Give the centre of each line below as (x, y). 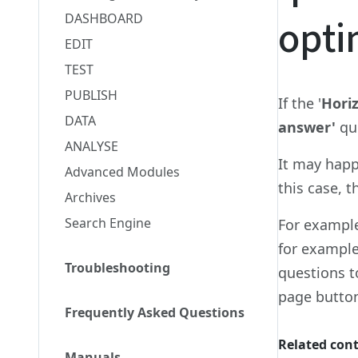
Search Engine (108, 223)
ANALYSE (91, 146)
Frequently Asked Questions (155, 312)
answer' (309, 127)
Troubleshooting (117, 268)
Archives (90, 197)
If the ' (300, 103)
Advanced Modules (122, 172)
